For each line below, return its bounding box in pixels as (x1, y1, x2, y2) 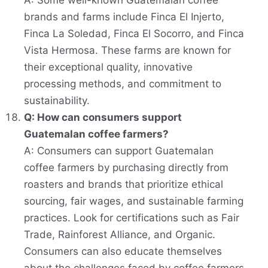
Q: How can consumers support (24, 111, 182, 124)
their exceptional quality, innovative (24, 61, 193, 74)
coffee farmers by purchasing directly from (24, 162, 229, 174)
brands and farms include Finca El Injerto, (24, 11, 224, 23)
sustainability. (24, 95, 90, 107)
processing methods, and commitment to (24, 78, 221, 90)
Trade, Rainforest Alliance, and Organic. (24, 229, 215, 241)
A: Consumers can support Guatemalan (24, 145, 214, 157)
